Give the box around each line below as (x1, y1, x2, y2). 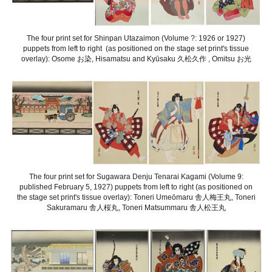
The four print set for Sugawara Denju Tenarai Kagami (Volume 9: (29, 172, 243, 182)
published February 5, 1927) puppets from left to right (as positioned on (19, 183, 253, 192)
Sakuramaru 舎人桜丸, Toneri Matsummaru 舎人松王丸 (46, 203, 226, 212)
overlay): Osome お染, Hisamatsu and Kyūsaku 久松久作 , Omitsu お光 (21, 54, 251, 63)
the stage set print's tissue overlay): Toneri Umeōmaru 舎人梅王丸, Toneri (16, 193, 256, 202)
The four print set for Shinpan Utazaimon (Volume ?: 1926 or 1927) (27, 33, 245, 42)
